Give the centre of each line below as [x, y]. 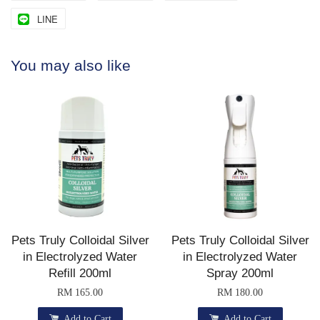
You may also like [71, 66]
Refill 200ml [80, 274]
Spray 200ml [240, 274]
